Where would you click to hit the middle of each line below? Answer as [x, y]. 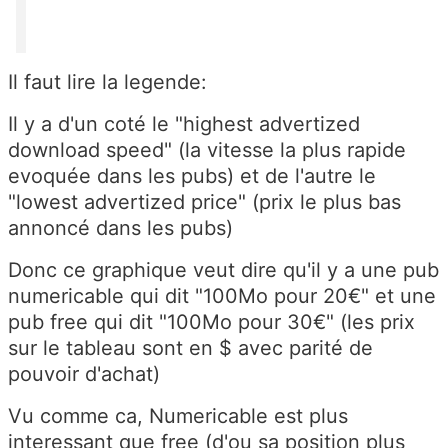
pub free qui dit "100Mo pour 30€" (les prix [211, 321]
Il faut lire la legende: [107, 81]
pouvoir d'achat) [84, 373]
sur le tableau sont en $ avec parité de [190, 347]
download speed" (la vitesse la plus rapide [207, 149]
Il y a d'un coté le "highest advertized [184, 123]
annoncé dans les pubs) [120, 227]
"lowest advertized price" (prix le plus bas [204, 201]
